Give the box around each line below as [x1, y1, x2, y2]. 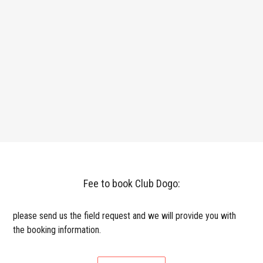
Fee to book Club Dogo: [83, 177, 180, 190]
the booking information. [13, 224, 102, 235]
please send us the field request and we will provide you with [13, 210, 237, 221]
